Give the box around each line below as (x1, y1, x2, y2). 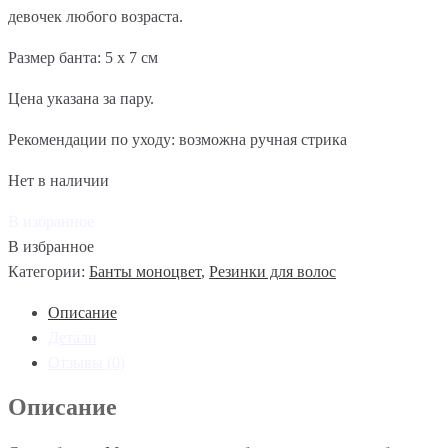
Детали (48, 329, 97, 346)
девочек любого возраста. (8, 8, 183, 25)
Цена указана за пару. (8, 90, 154, 107)
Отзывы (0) (48, 354, 125, 371)
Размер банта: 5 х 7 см (8, 49, 158, 66)
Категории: (8, 263, 89, 280)
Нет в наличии (8, 172, 109, 189)
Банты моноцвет (89, 263, 201, 280)
